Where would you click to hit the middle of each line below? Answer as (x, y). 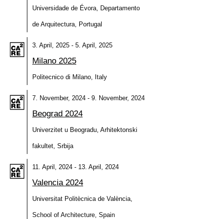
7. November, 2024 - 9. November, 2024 (88, 98)
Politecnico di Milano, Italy (70, 77)
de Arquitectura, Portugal (67, 24)
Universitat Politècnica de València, (82, 199)
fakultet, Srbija (53, 146)
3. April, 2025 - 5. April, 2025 (72, 45)
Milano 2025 (54, 61)
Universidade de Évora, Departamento (86, 8)
